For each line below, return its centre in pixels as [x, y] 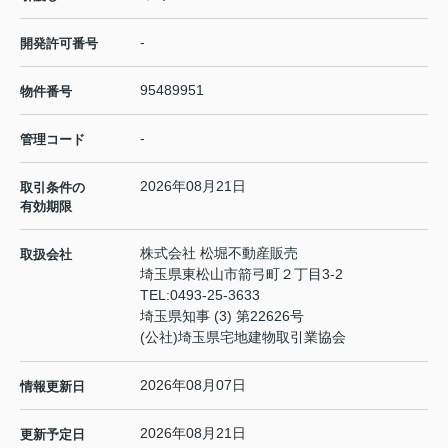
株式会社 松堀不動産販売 [219, 252]
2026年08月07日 [193, 384]
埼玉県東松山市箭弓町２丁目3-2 [243, 273]
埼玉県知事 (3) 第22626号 [222, 315]
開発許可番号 [59, 43]
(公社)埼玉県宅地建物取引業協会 [243, 336]
